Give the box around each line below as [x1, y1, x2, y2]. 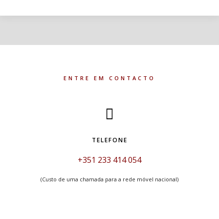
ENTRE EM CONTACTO [64, 74, 155, 82]
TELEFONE [91, 136, 128, 144]
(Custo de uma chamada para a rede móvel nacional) [41, 175, 178, 183]
